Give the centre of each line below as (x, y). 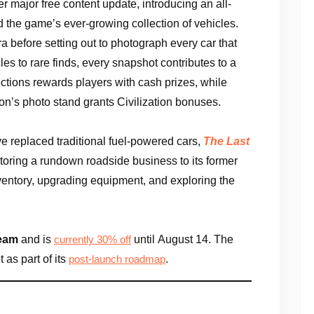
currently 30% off (93, 239)
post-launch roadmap (117, 259)
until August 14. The (182, 239)
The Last (226, 141)
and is (36, 239)
